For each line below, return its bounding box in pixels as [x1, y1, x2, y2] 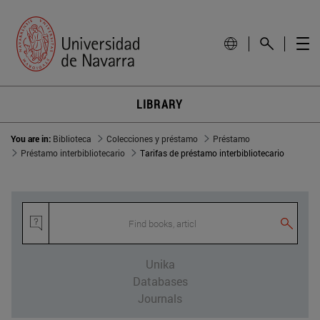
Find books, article [126, 218, 199, 230]
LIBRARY [136, 96, 184, 112]
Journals [138, 291, 182, 306]
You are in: [11, 133, 53, 145]
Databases [132, 274, 188, 289]
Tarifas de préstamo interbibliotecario [140, 147, 284, 159]
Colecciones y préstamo [106, 133, 198, 145]
